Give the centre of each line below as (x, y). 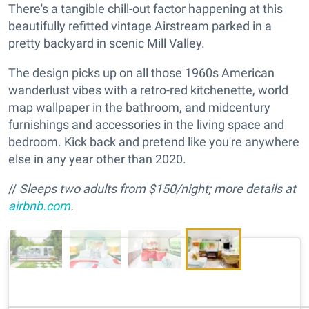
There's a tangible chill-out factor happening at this (146, 9)
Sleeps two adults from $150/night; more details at (156, 189)
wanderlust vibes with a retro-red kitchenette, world (148, 90)
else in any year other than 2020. (97, 159)
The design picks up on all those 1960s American (141, 73)
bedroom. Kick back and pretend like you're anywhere (154, 142)
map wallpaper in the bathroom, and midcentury (139, 108)
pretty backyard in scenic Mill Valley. (107, 43)
